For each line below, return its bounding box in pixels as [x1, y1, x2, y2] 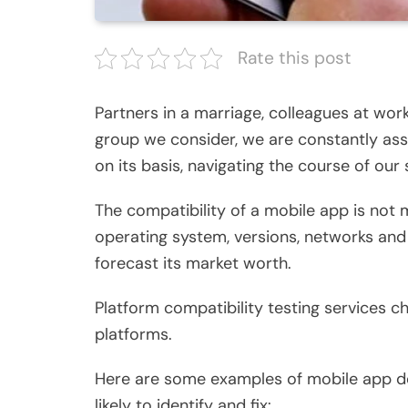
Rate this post [238, 46, 352, 70]
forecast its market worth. [95, 252, 291, 275]
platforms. [95, 323, 177, 346]
